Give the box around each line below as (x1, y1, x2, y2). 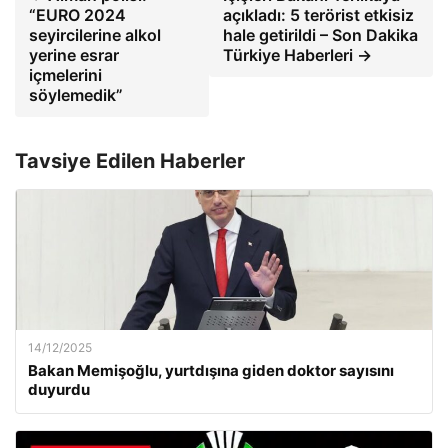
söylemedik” (29, 85, 123, 105)
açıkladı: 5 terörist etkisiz (223, 5, 415, 25)
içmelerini (29, 65, 102, 85)
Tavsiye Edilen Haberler (15, 149, 245, 173)
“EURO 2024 (29, 5, 126, 25)
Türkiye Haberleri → (223, 45, 373, 65)
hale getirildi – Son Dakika (223, 25, 419, 45)
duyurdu (28, 380, 90, 399)
